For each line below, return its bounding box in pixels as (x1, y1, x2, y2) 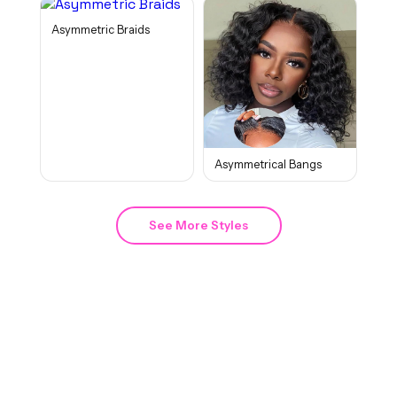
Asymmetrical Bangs (214, 157, 322, 171)
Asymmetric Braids (51, 23, 150, 37)
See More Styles (149, 218, 248, 232)
